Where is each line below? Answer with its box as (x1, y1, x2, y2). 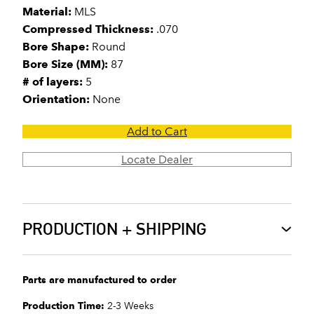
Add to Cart (127, 125, 187, 138)
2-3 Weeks (104, 300, 153, 313)
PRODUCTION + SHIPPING (22, 219, 207, 239)
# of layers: (22, 75, 83, 88)
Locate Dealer (121, 153, 193, 166)
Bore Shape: (22, 40, 89, 53)
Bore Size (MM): (22, 57, 108, 71)
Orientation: (22, 93, 90, 106)
